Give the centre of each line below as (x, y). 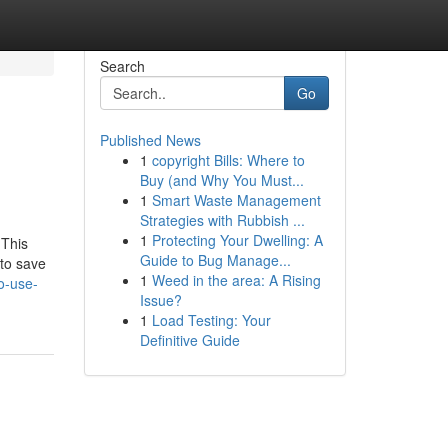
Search (122, 66)
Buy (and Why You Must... (221, 180)
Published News (150, 140)
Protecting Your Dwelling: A (237, 240)
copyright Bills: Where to (228, 160)
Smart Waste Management (236, 200)
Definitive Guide (189, 340)
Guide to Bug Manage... (215, 260)
